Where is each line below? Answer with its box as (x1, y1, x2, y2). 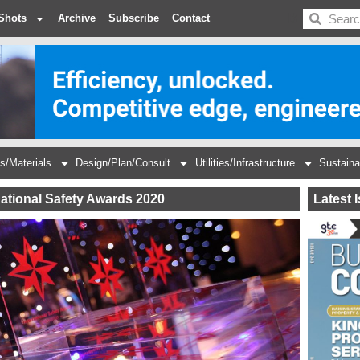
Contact (172, 12, 210, 24)
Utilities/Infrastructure (194, 157, 295, 170)
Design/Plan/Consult (76, 157, 171, 170)
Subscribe (108, 12, 159, 24)
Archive (58, 12, 96, 24)
